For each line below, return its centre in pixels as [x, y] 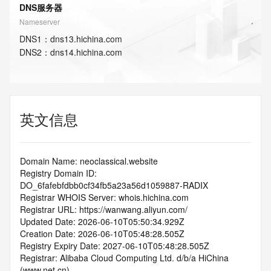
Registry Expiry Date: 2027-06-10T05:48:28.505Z [115, 246]
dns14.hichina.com [86, 52]
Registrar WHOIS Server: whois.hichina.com [104, 197]
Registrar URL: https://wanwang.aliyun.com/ [104, 209]
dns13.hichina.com [86, 39]
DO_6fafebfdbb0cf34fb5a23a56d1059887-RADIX [114, 185]
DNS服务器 [41, 7]
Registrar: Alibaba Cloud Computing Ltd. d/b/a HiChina [124, 258]
